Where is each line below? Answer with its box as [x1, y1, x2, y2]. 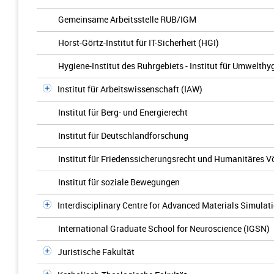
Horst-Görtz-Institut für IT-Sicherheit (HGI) [58, 37, 219, 48]
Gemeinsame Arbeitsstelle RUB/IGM [58, 13, 196, 25]
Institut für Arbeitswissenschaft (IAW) [57, 83, 202, 95]
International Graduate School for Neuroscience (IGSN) [58, 223, 270, 234]
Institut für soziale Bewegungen [58, 176, 180, 188]
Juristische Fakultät [57, 246, 135, 257]
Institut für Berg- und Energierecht [58, 106, 188, 118]
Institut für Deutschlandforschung [58, 130, 188, 141]
